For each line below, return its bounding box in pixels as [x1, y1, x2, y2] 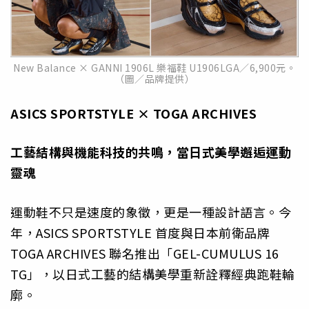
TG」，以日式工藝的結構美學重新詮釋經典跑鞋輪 [10, 264, 295, 283]
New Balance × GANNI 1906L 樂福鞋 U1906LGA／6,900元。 [13, 61, 296, 75]
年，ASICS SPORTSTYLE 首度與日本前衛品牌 [10, 223, 270, 241]
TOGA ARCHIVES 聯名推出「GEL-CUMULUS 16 [10, 243, 279, 262]
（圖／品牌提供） [114, 72, 195, 86]
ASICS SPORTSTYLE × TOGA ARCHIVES [10, 103, 257, 122]
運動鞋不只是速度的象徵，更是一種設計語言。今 [10, 202, 291, 221]
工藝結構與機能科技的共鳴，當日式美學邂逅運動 [10, 143, 291, 161]
